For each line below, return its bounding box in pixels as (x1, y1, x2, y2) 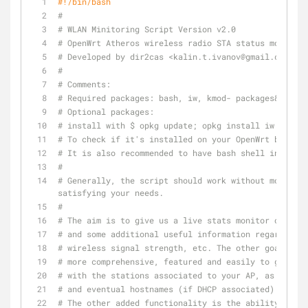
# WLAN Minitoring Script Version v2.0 (58, 23, 236, 34)
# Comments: (58, 78, 111, 89)
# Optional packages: (58, 106, 159, 117)
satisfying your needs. (58, 187, 164, 198)
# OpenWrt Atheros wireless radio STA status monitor (58, 37, 303, 48)
